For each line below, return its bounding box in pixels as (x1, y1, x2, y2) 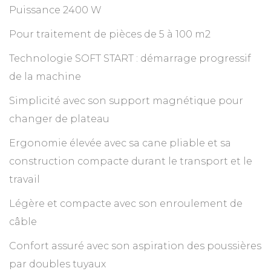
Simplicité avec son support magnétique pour (9, 95, 243, 107)
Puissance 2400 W (9, 4, 102, 16)
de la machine (9, 71, 81, 83)
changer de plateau (9, 113, 109, 125)
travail (9, 174, 40, 186)
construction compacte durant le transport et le (9, 155, 252, 168)
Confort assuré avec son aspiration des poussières (9, 240, 261, 252)
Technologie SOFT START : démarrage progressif (9, 53, 251, 65)
